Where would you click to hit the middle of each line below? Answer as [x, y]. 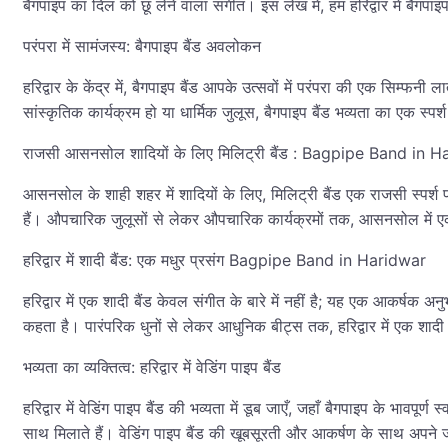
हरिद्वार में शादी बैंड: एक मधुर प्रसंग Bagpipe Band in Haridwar [224, 260]
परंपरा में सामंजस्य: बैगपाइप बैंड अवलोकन [142, 46]
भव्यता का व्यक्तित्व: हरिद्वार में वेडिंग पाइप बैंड [152, 367]
